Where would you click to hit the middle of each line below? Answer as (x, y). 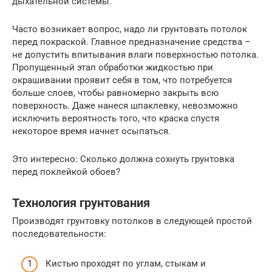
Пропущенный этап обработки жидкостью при (113, 68)
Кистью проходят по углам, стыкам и (126, 263)
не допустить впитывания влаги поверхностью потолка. (135, 55)
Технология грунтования (81, 203)
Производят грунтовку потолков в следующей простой (132, 221)
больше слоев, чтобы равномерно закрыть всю (115, 93)
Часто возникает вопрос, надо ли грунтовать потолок (130, 29)
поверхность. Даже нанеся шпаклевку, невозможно (125, 106)
